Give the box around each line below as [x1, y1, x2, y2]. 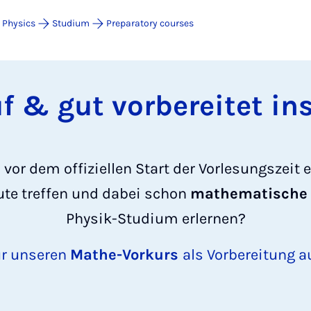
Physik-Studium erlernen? [65, 210, 246, 228]
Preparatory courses [106, 17, 194, 29]
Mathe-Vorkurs [70, 246, 183, 264]
